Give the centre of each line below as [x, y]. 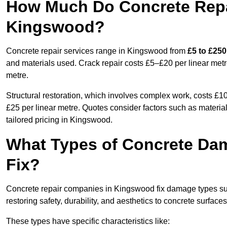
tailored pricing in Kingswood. [59, 120]
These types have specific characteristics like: [88, 221]
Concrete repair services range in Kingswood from [97, 51]
